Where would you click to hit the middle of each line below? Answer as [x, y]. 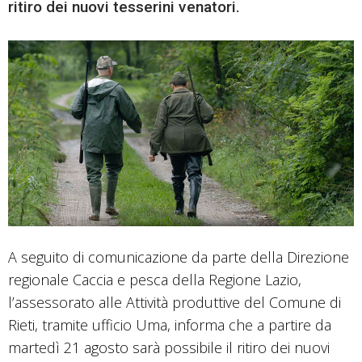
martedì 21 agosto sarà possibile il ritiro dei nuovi [169, 347]
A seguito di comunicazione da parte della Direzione [179, 257]
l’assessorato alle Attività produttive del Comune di [175, 302]
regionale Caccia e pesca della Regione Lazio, [155, 279]
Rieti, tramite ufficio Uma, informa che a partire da [170, 324]
